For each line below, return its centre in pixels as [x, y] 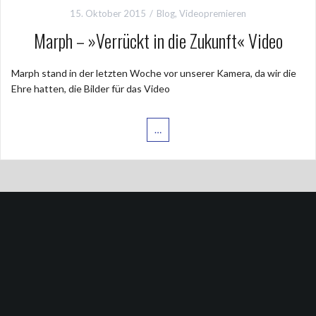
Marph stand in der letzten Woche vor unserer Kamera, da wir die [154, 73]
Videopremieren [213, 13]
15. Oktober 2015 [108, 13]
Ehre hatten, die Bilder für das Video [91, 88]
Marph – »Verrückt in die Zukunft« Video [158, 40]
